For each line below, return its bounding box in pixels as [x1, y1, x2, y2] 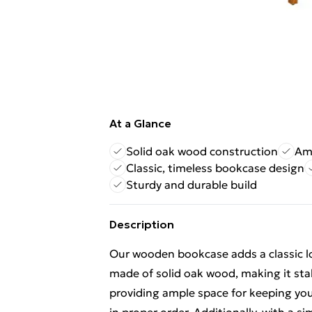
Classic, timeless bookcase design [126, 161, 304, 175]
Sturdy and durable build [126, 178, 257, 192]
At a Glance [109, 116, 171, 130]
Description [109, 217, 174, 231]
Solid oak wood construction [126, 144, 278, 158]
